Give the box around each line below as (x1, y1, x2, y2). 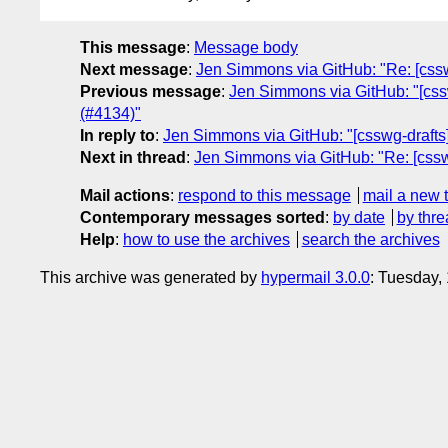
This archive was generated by (40, 268, 261, 286)
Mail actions (80, 186, 170, 204)
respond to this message (178, 186, 351, 204)
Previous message (80, 82, 221, 100)
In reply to (80, 126, 155, 144)
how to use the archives (123, 230, 290, 248)
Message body (194, 38, 298, 56)
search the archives (301, 230, 440, 248)
